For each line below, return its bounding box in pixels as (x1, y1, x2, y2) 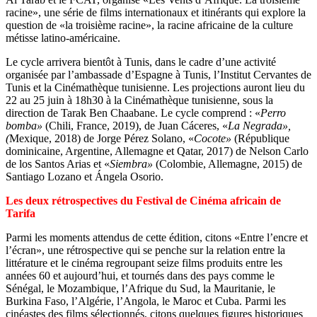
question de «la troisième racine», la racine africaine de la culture (6, 18, 293, 31)
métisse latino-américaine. (6, 31, 120, 44)
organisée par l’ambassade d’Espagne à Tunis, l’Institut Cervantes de (6, 68, 311, 81)
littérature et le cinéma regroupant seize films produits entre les (6, 256, 282, 269)
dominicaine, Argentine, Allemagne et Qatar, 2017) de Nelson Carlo (6, 144, 309, 157)
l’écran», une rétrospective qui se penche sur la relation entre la (6, 243, 285, 256)
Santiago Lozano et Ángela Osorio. (6, 170, 163, 183)
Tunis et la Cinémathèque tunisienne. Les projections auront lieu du (6, 81, 305, 93)
